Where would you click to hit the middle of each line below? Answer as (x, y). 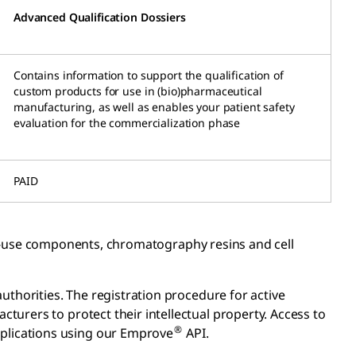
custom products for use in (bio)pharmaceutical (138, 91)
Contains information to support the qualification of (149, 75)
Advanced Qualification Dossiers (100, 17)
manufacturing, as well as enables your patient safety (154, 106)
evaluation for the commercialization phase (127, 122)
